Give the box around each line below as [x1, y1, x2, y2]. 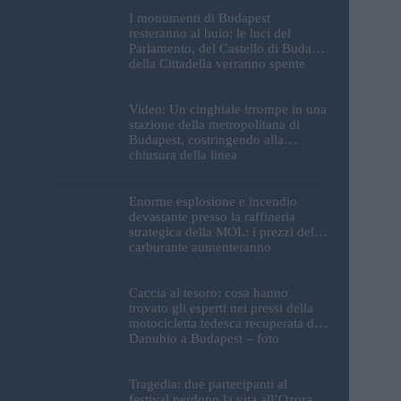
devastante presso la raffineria [129, 209, 295, 224]
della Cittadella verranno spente [129, 56, 305, 72]
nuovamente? [129, 254, 204, 269]
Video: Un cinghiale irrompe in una [129, 102, 327, 117]
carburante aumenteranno [129, 239, 271, 254]
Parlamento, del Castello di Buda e [129, 41, 321, 56]
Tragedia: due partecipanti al [129, 377, 287, 392]
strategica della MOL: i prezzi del [129, 224, 314, 239]
